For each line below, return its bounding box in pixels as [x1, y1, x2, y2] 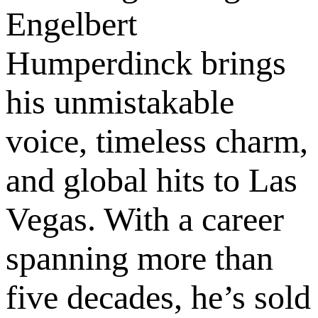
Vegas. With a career [6, 199, 284, 238]
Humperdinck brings [6, 43, 286, 82]
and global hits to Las [6, 160, 297, 199]
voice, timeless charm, [6, 121, 308, 160]
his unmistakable [6, 82, 234, 121]
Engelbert [6, 4, 137, 43]
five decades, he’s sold [6, 278, 311, 316]
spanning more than [6, 238, 273, 277]
